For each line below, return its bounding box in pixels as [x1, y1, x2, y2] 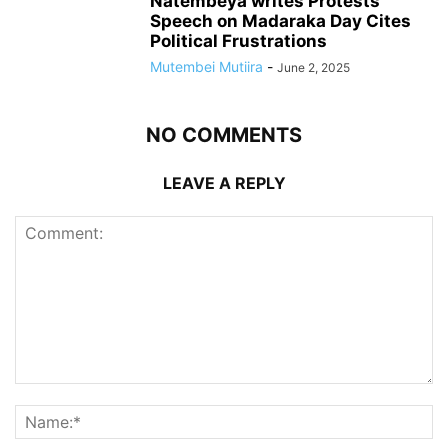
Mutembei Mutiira [150, 58, 263, 76]
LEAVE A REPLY [162, 173, 286, 194]
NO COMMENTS [146, 123, 302, 148]
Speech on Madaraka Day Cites [150, 11, 411, 32]
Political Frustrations [150, 31, 327, 52]
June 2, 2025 [277, 60, 350, 76]
